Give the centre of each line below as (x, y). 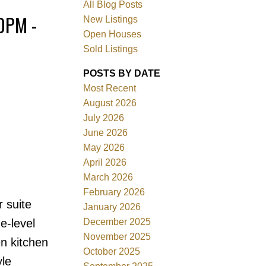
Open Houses (113, 34)
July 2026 (104, 118)
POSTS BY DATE (122, 73)
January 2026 (112, 207)
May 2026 (104, 147)
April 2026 (105, 162)
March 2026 (108, 177)
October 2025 (112, 251)
